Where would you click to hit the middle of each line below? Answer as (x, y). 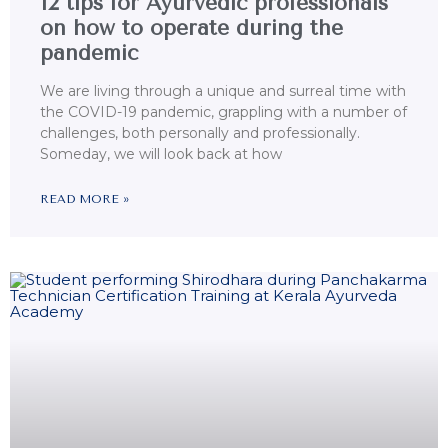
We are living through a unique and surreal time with (223, 91)
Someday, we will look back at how (161, 154)
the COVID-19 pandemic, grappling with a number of (223, 112)
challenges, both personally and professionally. (200, 133)
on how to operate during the (191, 28)
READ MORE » (84, 199)
